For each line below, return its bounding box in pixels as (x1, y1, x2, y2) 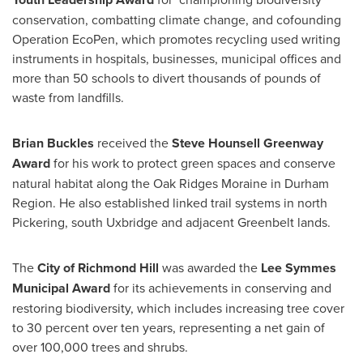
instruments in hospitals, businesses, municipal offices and (12, 49, 341, 68)
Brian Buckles (12, 134, 94, 153)
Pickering (12, 213, 65, 232)
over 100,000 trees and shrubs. (12, 338, 201, 357)
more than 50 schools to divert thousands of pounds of (12, 69, 321, 88)
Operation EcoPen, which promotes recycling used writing (12, 30, 340, 49)
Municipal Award (12, 279, 110, 298)
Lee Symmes (261, 258, 336, 278)
